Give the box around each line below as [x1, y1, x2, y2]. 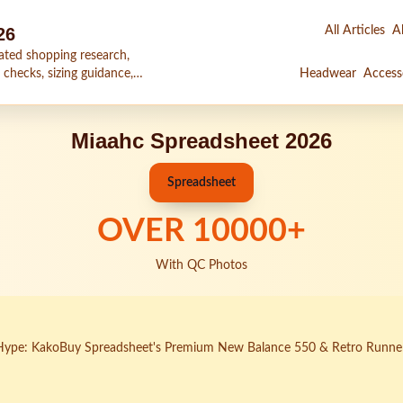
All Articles [325, 24, 385, 37]
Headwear [300, 67, 356, 80]
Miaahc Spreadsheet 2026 [71, 129, 332, 153]
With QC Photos [156, 259, 247, 272]
